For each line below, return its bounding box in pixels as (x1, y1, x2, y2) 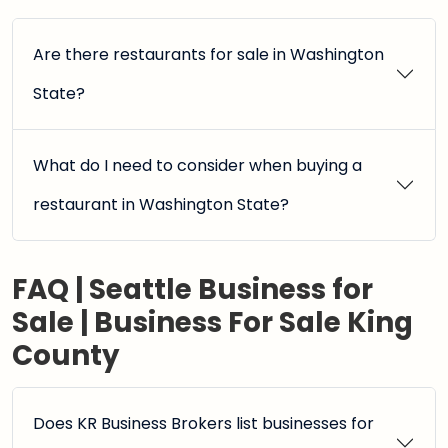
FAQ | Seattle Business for (12, 270, 373, 309)
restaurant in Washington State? (33, 193, 289, 216)
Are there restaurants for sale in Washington (33, 43, 384, 66)
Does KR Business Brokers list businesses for (33, 412, 374, 435)
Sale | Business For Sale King (12, 303, 413, 342)
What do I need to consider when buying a (33, 154, 362, 177)
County (12, 336, 120, 375)
